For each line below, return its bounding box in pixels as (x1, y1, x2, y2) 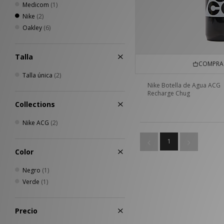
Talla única (22, 71, 52, 79)
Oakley (22, 23, 42, 32)
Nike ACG (22, 118, 49, 127)
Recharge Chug (147, 89, 190, 98)
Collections (15, 99, 55, 109)
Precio (15, 206, 37, 215)
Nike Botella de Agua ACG (147, 81, 220, 90)
